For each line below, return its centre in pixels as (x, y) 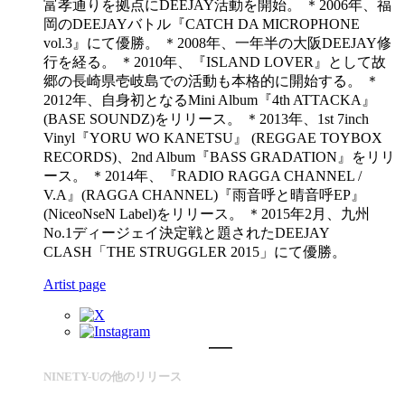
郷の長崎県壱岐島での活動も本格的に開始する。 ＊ (212, 80)
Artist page (75, 284)
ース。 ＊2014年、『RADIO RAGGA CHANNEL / (202, 175)
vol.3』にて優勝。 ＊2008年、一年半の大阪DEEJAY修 (217, 42)
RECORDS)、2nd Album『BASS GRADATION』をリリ (219, 156)
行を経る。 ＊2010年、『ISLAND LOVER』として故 (215, 61)
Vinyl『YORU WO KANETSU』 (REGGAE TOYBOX (213, 137)
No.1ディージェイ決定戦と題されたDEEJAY (186, 232)
